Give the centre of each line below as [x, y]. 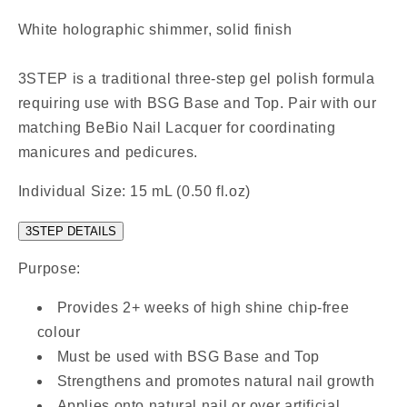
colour [59, 333]
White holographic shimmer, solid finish [155, 30]
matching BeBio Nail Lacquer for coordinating [177, 128]
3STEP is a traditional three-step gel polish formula [196, 79]
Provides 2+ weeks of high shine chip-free [203, 308]
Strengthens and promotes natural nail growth [216, 382]
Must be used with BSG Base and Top [188, 357]
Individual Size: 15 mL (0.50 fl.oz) [134, 191]
